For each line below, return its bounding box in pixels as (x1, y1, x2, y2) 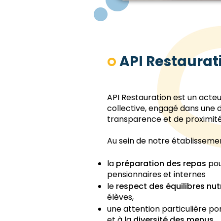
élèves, (107, 191, 134, 203)
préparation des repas (116, 158, 206, 169)
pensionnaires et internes (107, 169, 206, 180)
